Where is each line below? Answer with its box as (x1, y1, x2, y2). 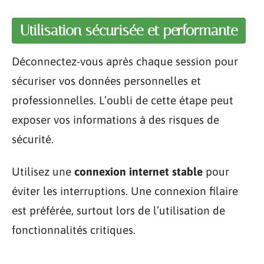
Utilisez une (12, 165, 74, 178)
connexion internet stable (74, 165, 203, 178)
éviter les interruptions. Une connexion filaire (12, 184, 238, 197)
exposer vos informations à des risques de (12, 113, 219, 126)
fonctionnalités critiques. (12, 223, 136, 236)
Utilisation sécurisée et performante (20, 21, 237, 39)
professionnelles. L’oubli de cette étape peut (12, 93, 233, 107)
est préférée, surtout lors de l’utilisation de (12, 204, 225, 217)
